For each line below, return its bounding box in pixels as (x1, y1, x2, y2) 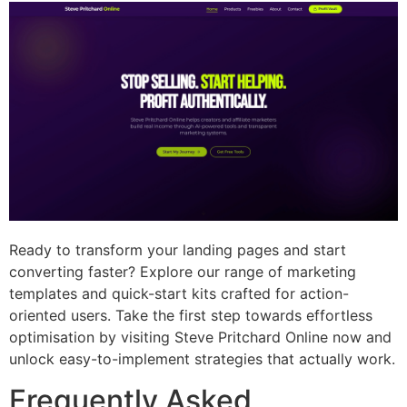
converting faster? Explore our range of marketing (9, 263, 356, 282)
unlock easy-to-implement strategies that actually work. (9, 350, 395, 369)
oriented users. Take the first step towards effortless (9, 306, 372, 325)
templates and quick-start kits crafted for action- (9, 284, 349, 303)
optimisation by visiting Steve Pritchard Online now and (9, 328, 392, 347)
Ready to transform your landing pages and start (9, 241, 346, 260)
